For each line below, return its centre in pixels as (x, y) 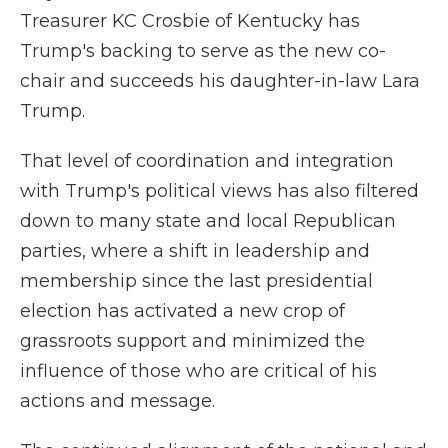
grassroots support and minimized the (192, 341)
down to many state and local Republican (208, 221)
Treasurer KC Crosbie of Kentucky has (190, 21)
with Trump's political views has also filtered (219, 191)
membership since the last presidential (196, 281)
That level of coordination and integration (207, 161)
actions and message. (117, 401)
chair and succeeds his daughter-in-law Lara (220, 81)
